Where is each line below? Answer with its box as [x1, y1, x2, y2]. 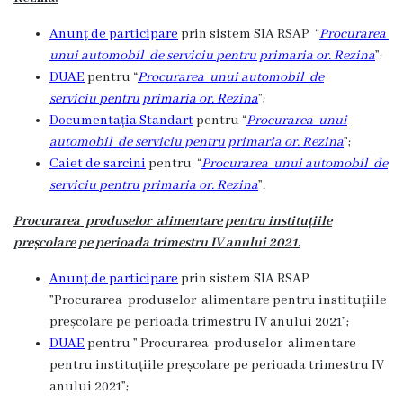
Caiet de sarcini [49, 156, 146, 172]
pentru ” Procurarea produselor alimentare [85, 336, 356, 352]
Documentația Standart [49, 112, 193, 129]
